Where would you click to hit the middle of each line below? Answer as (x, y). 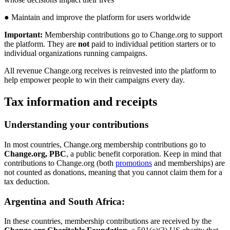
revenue (29, 71)
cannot (157, 172)
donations (69, 172)
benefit (109, 154)
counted (29, 172)
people (63, 80)
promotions (134, 163)
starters (187, 44)
